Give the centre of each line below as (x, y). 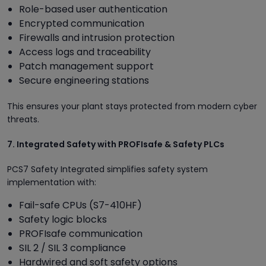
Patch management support (86, 66)
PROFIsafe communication (81, 233)
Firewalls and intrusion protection (97, 37)
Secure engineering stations (84, 80)
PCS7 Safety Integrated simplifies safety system (107, 169)
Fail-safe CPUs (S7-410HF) (80, 205)
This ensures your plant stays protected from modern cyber (132, 106)
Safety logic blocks (63, 219)
